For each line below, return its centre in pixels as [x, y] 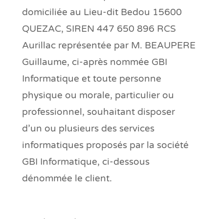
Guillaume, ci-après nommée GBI [94, 62]
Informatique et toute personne [91, 78]
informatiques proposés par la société [105, 145]
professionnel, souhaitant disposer [98, 112]
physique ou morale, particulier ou [98, 95]
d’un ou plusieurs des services [88, 128]
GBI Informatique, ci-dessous [86, 162]
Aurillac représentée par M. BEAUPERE [109, 45]
